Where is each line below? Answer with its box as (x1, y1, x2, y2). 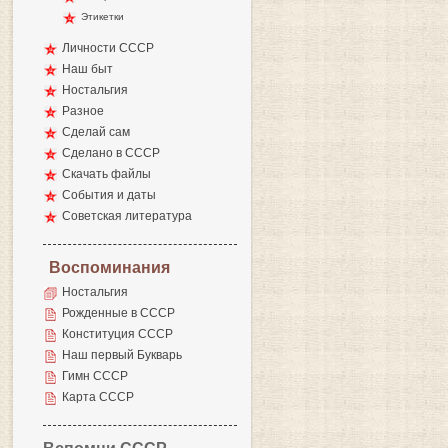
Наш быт (62, 62, 113, 76)
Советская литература (62, 209, 192, 223)
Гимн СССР (62, 369, 128, 383)
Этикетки (81, 11, 124, 22)
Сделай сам (62, 125, 130, 139)
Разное (62, 104, 104, 118)
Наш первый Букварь (62, 348, 182, 362)
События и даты (62, 188, 156, 202)
